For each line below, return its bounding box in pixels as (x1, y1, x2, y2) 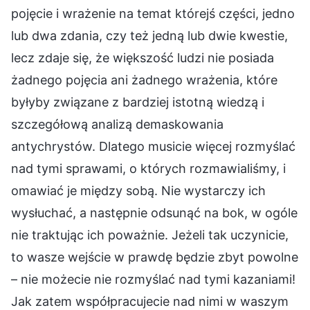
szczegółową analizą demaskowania (11, 117, 224, 132)
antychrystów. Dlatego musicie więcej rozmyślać (11, 139, 295, 154)
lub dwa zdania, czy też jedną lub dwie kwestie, (11, 28, 288, 44)
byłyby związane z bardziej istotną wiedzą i (11, 95, 264, 110)
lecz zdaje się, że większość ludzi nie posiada (11, 51, 274, 66)
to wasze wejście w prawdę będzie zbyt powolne (11, 250, 298, 265)
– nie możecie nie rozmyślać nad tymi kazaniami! (11, 272, 295, 287)
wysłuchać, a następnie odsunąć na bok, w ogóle (11, 206, 298, 221)
